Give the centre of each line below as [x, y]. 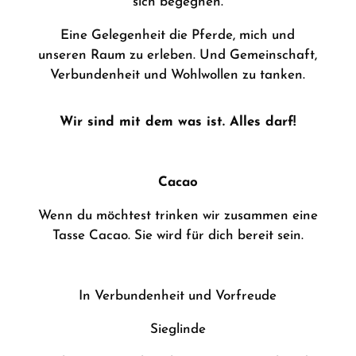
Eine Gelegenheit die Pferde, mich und [178, 35]
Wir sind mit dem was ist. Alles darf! [178, 122]
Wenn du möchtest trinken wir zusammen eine [178, 216]
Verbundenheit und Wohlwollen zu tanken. [178, 75]
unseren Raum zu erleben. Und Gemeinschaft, [178, 55]
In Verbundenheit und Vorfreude [178, 296]
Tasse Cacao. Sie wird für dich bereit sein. [178, 236]
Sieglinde [178, 329]
